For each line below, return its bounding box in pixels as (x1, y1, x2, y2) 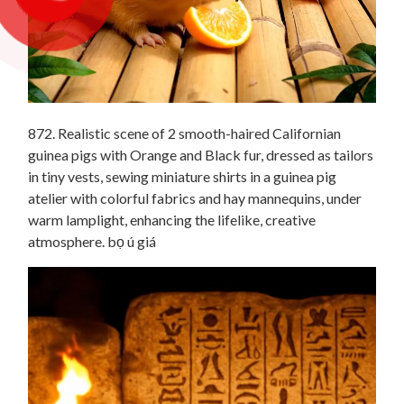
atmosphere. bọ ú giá (28, 232, 156, 250)
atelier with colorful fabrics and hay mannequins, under (28, 188, 362, 207)
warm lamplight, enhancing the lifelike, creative (28, 210, 316, 228)
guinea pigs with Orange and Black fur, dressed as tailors (28, 145, 373, 163)
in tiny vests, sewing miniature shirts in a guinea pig (28, 167, 336, 185)
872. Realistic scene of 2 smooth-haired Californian (28, 124, 341, 142)
